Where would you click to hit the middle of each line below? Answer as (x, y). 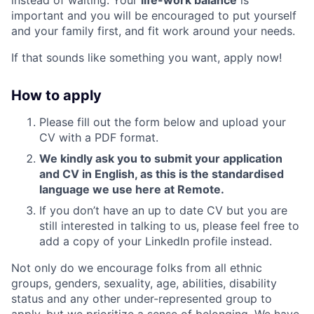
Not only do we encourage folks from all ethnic (137, 267)
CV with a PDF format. (99, 137)
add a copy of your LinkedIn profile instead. (156, 241)
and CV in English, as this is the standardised (162, 173)
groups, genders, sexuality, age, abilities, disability (144, 283)
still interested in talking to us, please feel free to (169, 225)
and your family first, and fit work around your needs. (153, 30)
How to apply (56, 95)
